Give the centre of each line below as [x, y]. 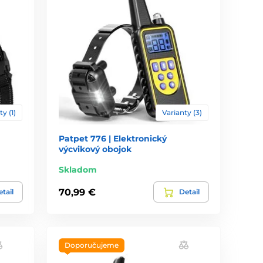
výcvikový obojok [95, 149]
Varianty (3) [182, 113]
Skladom [78, 170]
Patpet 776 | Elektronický [113, 139]
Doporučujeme [92, 245]
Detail [189, 192]
